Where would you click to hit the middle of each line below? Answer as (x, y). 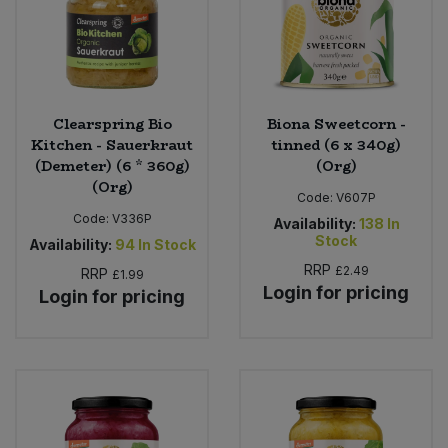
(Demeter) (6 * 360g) (112, 165)
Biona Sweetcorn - (336, 123)
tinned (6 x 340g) (336, 144)
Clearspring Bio (112, 123)
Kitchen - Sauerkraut (112, 144)
